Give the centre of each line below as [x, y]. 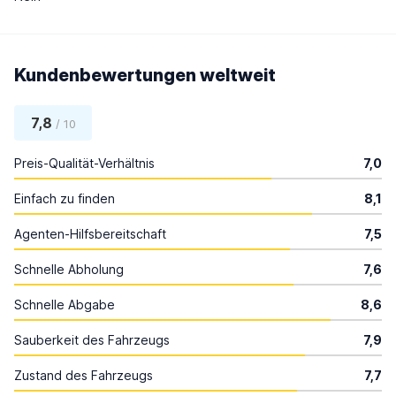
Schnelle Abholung [69, 269]
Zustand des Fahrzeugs [84, 375]
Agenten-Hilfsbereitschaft [90, 234]
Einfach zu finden [65, 198]
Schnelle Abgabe [65, 305]
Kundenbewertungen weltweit [145, 75]
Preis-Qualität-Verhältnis [84, 163]
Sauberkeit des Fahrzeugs [92, 340]
